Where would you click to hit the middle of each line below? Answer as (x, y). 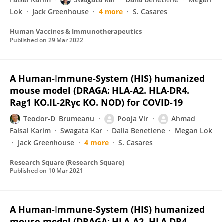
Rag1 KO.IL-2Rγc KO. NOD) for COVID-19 (96, 102)
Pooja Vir (133, 119)
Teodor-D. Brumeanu (59, 119)
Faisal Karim (30, 131)
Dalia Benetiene (139, 131)
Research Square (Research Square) (67, 162)
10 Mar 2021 (66, 171)
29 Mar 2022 (66, 40)
